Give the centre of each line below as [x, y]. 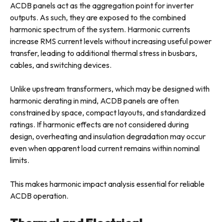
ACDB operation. [39, 196]
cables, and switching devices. [61, 65]
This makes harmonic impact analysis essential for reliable [107, 184]
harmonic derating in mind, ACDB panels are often [94, 101]
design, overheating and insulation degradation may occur [108, 137]
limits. [20, 160]
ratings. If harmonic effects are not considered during [99, 125]
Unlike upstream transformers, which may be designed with [110, 89]
